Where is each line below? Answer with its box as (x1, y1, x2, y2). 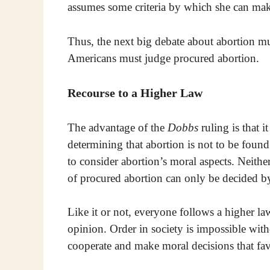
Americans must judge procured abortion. (67, 51, 259, 64)
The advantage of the (67, 121, 168, 134)
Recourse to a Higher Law (67, 86, 202, 100)
